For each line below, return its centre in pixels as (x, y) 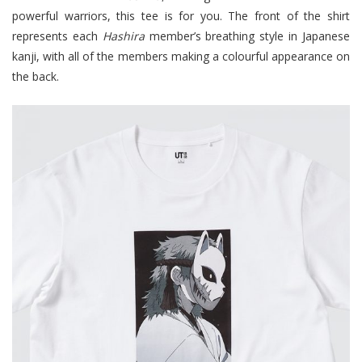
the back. (36, 76)
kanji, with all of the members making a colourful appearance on (181, 56)
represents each (57, 36)
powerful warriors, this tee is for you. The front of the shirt (181, 15)
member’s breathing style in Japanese (247, 36)
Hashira (123, 36)
